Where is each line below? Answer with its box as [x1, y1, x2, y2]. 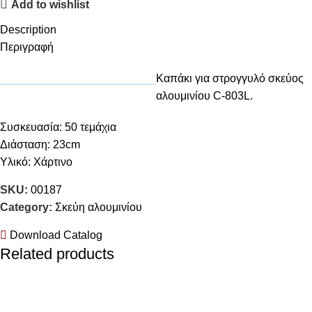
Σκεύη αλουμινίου [55, 201, 142, 214]
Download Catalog [7, 229, 102, 242]
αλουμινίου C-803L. [156, 90, 253, 102]
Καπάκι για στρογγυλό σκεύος [156, 72, 304, 85]
